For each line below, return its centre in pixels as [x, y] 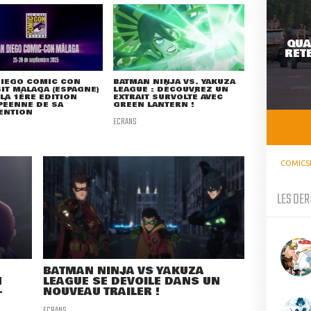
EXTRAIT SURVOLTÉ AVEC [168, 97]
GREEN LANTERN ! [154, 105]
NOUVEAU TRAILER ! [101, 292]
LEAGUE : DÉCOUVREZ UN [171, 90]
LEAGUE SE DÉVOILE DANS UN [132, 282]
